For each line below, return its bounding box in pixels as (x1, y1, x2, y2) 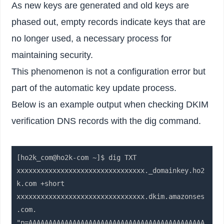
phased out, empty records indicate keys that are (11, 17, 206, 27)
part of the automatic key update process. (11, 83, 177, 93)
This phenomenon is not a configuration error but (11, 66, 206, 77)
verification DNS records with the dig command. (11, 116, 201, 126)
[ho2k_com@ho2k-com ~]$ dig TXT (16, 153, 137, 162)
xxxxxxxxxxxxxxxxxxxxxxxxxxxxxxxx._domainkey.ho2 (16, 166, 205, 175)
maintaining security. (11, 50, 93, 60)
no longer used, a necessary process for (11, 33, 172, 44)
